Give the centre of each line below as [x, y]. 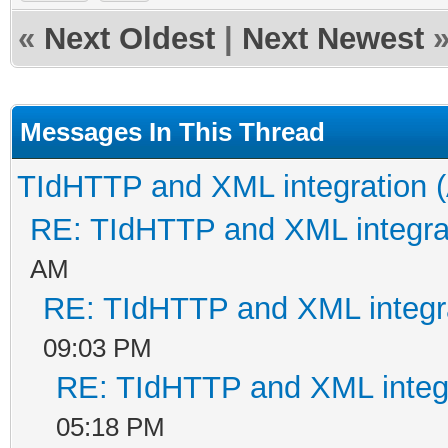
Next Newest [333, 38]
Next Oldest [129, 38]
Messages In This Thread [172, 131]
